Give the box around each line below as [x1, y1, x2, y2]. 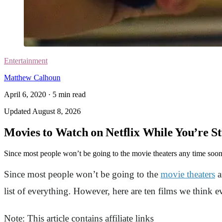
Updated [4, 107, 32, 115]
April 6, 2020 [4, 90, 46, 99]
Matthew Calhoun [4, 73, 60, 82]
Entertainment [4, 56, 48, 65]
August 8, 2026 [32, 107, 81, 115]
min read [56, 90, 86, 99]
